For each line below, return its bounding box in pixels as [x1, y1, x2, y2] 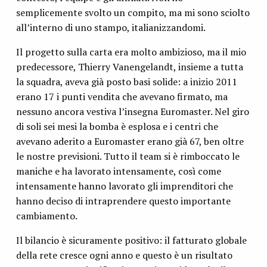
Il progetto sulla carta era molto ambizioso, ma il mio [15, 45, 246, 59]
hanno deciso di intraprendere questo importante [15, 194, 231, 208]
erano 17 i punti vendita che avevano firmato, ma [15, 90, 228, 104]
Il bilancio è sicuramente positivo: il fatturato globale [15, 234, 247, 247]
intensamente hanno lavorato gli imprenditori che [15, 179, 233, 193]
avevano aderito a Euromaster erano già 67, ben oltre [15, 135, 244, 148]
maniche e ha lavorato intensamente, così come [15, 164, 221, 178]
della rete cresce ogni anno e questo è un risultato [15, 249, 232, 262]
